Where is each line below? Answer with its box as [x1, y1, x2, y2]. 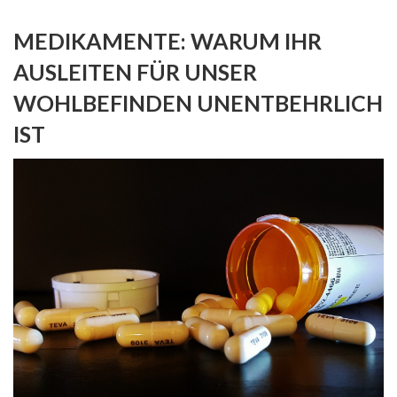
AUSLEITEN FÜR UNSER [13, 58, 257, 85]
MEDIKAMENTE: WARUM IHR [13, 27, 322, 54]
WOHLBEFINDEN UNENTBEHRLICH [13, 89, 383, 116]
